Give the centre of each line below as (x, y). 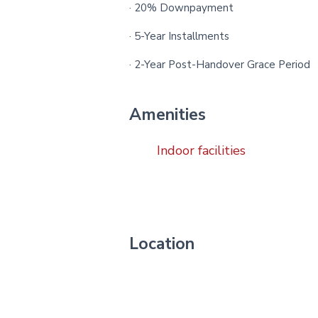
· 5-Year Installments (179, 36)
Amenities (168, 115)
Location (162, 244)
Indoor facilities (201, 150)
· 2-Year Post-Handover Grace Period (220, 65)
